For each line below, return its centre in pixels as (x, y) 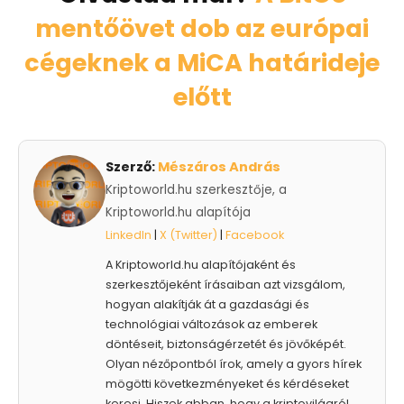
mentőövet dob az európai (202, 28)
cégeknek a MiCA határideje (202, 62)
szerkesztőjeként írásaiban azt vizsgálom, (225, 284)
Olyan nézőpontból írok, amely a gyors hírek (234, 363)
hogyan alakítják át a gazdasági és (207, 304)
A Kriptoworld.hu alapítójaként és (201, 264)
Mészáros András (219, 166)
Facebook (255, 234)
